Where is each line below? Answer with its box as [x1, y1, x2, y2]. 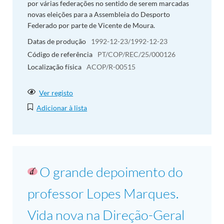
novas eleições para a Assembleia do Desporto [27, 9, 170, 18]
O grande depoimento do [39, 163, 183, 180]
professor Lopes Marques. [27, 184, 178, 201]
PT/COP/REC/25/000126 [97, 49, 175, 58]
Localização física [27, 62, 81, 71]
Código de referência [27, 49, 92, 58]
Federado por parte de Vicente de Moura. [27, 20, 155, 29]
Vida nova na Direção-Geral [27, 206, 184, 223]
